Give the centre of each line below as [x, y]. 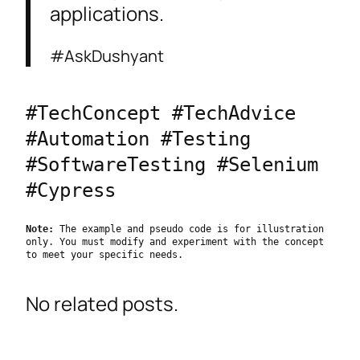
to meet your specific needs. [104, 255]
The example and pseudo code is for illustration [189, 229]
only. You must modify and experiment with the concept [175, 242]
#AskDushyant [107, 56]
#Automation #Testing [138, 139]
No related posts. [102, 303]
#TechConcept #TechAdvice [161, 114]
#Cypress [71, 191]
